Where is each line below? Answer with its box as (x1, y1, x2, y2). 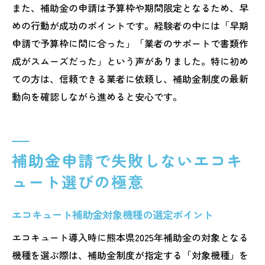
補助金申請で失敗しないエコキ (12, 148, 244, 172)
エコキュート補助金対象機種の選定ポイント (12, 206, 213, 222)
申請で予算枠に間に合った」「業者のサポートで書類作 (12, 35, 248, 50)
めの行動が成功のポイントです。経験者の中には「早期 (12, 18, 248, 33)
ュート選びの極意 (12, 170, 144, 193)
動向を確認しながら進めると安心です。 (12, 89, 182, 104)
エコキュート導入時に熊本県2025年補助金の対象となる (12, 230, 248, 244)
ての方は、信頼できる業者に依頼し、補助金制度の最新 (12, 71, 248, 86)
